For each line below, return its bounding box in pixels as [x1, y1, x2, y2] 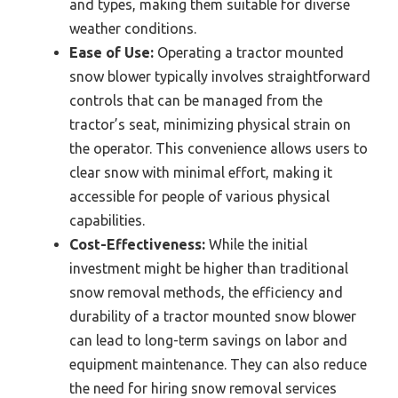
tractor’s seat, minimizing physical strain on [69, 116, 351, 133]
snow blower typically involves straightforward [69, 68, 370, 85]
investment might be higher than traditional [69, 260, 348, 277]
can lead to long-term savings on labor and [69, 332, 347, 349]
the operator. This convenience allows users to [69, 140, 368, 157]
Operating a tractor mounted [154, 44, 344, 61]
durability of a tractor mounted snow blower [69, 308, 356, 325]
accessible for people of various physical [69, 188, 330, 205]
